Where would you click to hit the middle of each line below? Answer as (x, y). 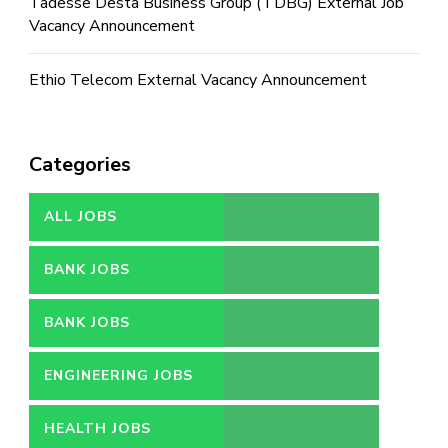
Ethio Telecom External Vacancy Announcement (198, 80)
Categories (80, 165)
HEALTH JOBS (97, 429)
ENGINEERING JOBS (118, 376)
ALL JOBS (80, 217)
